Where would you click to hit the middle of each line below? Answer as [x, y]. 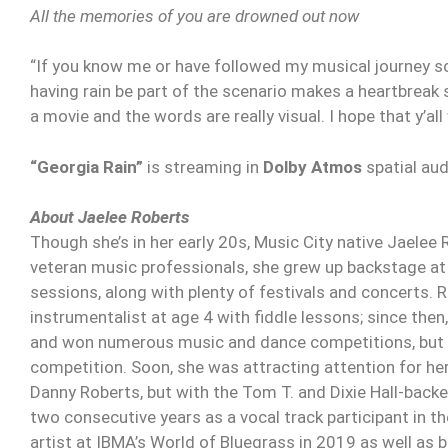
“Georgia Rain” [86, 166]
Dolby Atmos [314, 166]
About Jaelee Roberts [109, 217]
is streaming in [203, 166]
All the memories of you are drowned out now [194, 15]
